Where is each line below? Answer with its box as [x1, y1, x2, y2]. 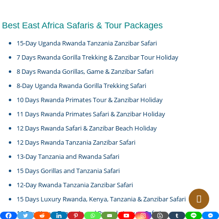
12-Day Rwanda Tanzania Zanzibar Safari [17, 180, 133, 189]
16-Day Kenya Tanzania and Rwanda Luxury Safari [17, 209, 161, 218]
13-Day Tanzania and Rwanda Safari [17, 152, 120, 161]
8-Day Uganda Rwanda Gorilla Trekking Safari [17, 81, 147, 90]
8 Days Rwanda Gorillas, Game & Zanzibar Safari [17, 67, 154, 76]
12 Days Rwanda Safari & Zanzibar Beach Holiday [17, 124, 157, 132]
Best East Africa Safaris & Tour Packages [2, 21, 163, 30]
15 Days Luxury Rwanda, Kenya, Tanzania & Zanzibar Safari [17, 195, 186, 203]
